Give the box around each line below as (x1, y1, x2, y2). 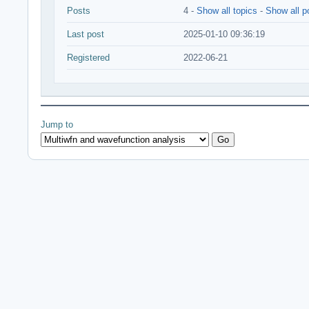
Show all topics (197, 6, 257, 16)
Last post (67, 29, 104, 39)
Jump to (41, 119, 73, 130)
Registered (67, 52, 110, 63)
